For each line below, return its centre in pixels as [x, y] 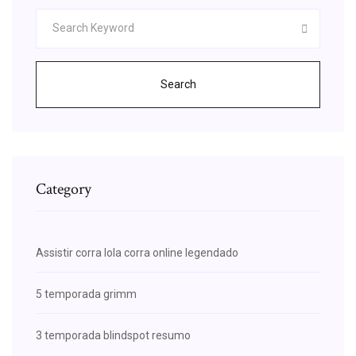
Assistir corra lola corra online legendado [137, 252]
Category [64, 189]
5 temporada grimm [86, 294]
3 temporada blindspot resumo [113, 335]
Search [178, 84]
